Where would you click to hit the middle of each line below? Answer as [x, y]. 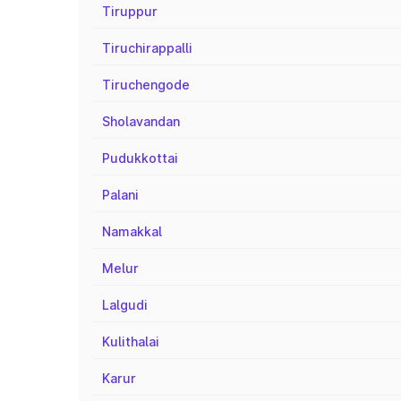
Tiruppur [130, 11]
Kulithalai [131, 341]
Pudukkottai [140, 158]
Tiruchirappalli [147, 48]
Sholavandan [141, 121]
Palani [120, 195]
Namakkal [132, 231]
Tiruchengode [146, 85]
